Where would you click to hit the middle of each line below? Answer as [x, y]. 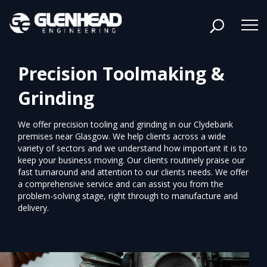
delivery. [33, 208]
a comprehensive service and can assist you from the [121, 184]
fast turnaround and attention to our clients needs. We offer [133, 172]
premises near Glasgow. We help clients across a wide [122, 136]
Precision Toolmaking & [121, 74]
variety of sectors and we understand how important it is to [133, 148]
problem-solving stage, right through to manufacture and [128, 196]
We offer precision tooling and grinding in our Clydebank [125, 125]
